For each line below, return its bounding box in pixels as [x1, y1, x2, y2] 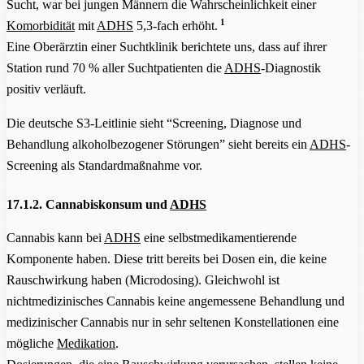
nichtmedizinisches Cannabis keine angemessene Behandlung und [6, 293, 344, 308]
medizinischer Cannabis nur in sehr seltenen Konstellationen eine [6, 314, 339, 329]
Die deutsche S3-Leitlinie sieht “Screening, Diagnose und [6, 116, 301, 131]
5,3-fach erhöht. [133, 19, 218, 33]
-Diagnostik [261, 61, 321, 76]
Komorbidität [6, 19, 75, 33]
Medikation [57, 336, 115, 350]
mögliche [6, 336, 57, 350]
